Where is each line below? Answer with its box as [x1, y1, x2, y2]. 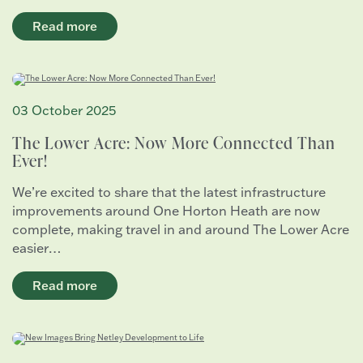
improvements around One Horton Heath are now [12, 203, 320, 220]
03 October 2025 [12, 102, 116, 119]
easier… [12, 240, 62, 257]
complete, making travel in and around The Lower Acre [12, 221, 349, 238]
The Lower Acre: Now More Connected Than [12, 131, 335, 154]
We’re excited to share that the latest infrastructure [12, 184, 326, 201]
